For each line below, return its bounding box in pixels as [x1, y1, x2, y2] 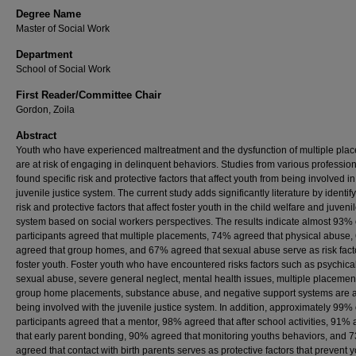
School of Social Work [16, 64, 110, 75]
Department [16, 48, 72, 60]
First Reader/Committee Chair [16, 89, 161, 101]
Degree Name [16, 8, 81, 20]
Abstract [16, 130, 56, 141]
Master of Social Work [16, 23, 110, 34]
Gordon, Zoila [16, 104, 75, 115]
